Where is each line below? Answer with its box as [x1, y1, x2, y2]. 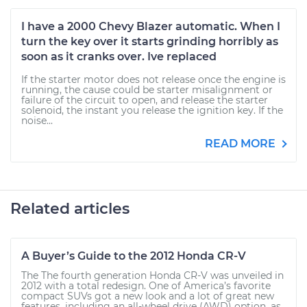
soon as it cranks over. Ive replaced [21, 50, 217, 63]
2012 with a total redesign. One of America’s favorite [21, 280, 271, 292]
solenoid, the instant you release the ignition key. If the [21, 104, 283, 116]
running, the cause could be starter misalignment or [21, 84, 273, 96]
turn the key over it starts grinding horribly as [21, 35, 278, 48]
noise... [21, 114, 53, 127]
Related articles [10, 199, 130, 218]
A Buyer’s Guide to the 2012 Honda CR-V [21, 249, 246, 262]
